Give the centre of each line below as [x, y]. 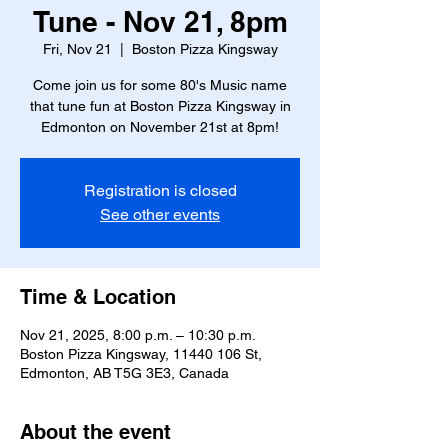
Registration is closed [160, 190]
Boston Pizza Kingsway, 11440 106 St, [141, 354]
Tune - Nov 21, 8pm [160, 21]
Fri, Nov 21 [77, 49]
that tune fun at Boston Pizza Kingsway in [160, 106]
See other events [160, 214]
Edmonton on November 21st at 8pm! [160, 127]
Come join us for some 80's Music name [160, 85]
